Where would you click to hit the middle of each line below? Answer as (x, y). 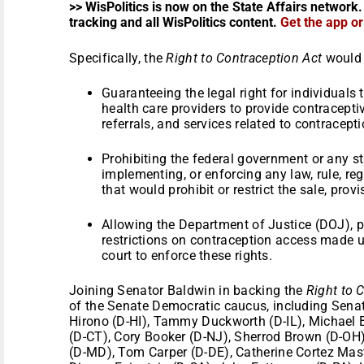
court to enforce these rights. (187, 255)
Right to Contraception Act (244, 58)
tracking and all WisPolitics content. (175, 22)
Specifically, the (118, 58)
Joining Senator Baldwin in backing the (188, 290)
